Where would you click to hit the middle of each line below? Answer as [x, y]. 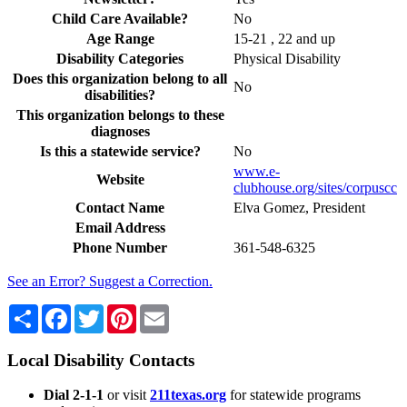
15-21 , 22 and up [284, 38]
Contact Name [120, 207]
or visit [125, 395]
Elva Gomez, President [299, 207]
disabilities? [120, 94]
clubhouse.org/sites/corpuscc [315, 187]
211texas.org [188, 395]
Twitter [124, 311]
